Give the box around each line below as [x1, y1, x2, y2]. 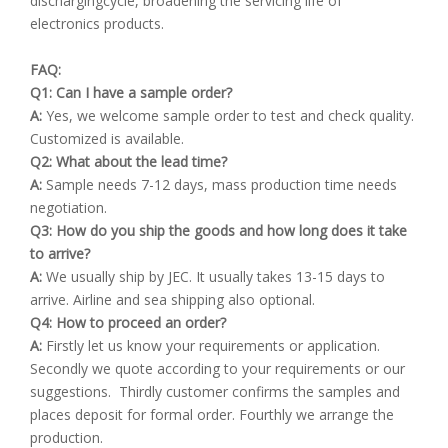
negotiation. [30, 198, 107, 217]
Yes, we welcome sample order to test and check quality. [46, 106, 414, 125]
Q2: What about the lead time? [30, 152, 227, 171]
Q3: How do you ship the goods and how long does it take [30, 221, 407, 240]
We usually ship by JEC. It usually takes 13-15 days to [46, 267, 385, 286]
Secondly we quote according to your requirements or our [30, 359, 405, 378]
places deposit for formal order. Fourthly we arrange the [30, 405, 394, 424]
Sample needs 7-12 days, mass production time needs [42, 175, 397, 194]
